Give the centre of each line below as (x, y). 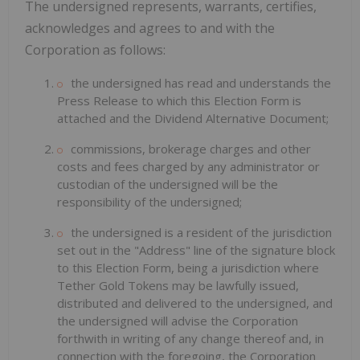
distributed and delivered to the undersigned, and (195, 303)
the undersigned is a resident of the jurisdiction (201, 233)
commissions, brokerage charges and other (191, 149)
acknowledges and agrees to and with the (150, 29)
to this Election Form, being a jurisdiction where (188, 268)
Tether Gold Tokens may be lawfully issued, (178, 286)
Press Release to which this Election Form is (179, 101)
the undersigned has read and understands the (201, 83)
